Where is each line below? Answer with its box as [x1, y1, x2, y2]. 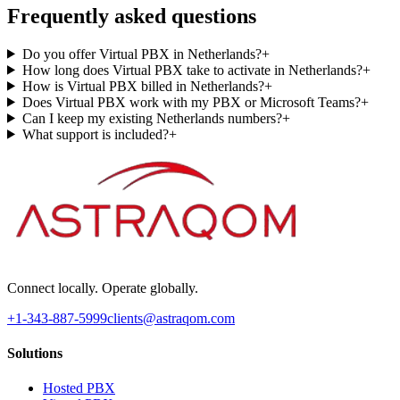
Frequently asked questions [7, 4, 256, 28]
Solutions [7, 345, 62, 361]
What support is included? [21, 126, 169, 142]
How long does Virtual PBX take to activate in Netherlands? [21, 62, 362, 78]
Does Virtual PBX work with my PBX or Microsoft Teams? [21, 94, 361, 110]
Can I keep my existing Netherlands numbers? [21, 110, 282, 126]
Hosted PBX [43, 380, 115, 396]
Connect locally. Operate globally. [7, 279, 198, 296]
